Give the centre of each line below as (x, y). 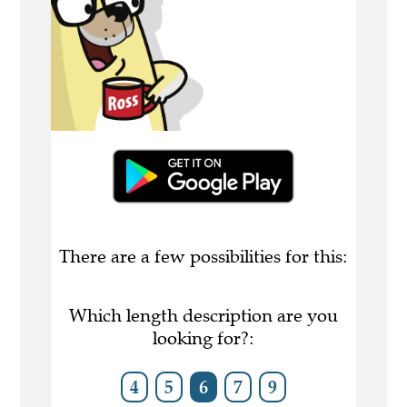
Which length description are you (203, 316)
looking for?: (203, 339)
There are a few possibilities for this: (203, 257)
